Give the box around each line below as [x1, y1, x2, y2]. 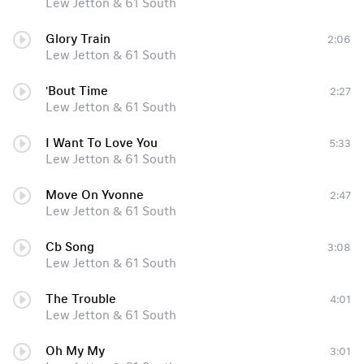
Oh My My [45, 344, 105, 358]
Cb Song [45, 240, 94, 254]
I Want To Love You [45, 136, 158, 150]
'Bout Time [45, 84, 108, 98]
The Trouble [45, 292, 116, 306]
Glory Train [45, 32, 110, 46]
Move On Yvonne [45, 188, 144, 202]
